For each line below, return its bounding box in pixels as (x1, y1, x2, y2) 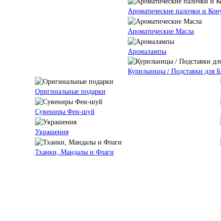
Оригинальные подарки (35, 88, 106, 96)
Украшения (35, 128, 69, 136)
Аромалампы (128, 47, 166, 55)
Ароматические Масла (128, 27, 194, 35)
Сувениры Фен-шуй (35, 108, 95, 116)
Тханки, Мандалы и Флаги (35, 148, 114, 156)
